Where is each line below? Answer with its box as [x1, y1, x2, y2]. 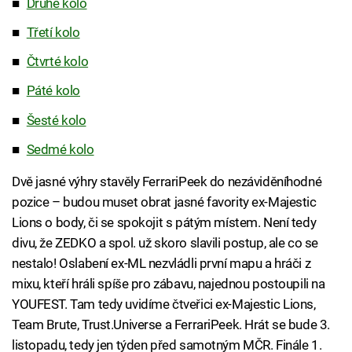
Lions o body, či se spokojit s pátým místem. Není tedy [12, 214, 317, 230]
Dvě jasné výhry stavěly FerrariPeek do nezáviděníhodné [12, 173, 322, 189]
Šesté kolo [26, 112, 86, 128]
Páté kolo [26, 82, 80, 99]
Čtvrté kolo [26, 53, 89, 70]
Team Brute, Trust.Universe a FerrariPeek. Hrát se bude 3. [12, 316, 330, 332]
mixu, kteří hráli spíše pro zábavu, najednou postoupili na [12, 275, 325, 291]
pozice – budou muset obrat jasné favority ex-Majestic [12, 193, 317, 210]
